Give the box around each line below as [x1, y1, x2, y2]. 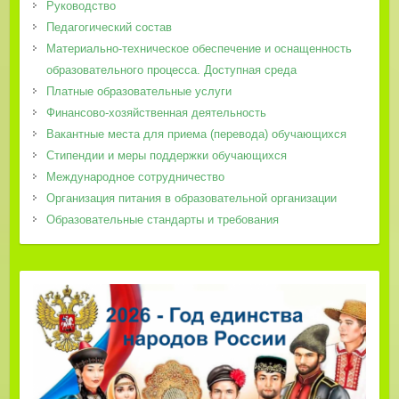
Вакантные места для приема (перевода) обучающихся [45, 127, 346, 142]
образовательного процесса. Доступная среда [45, 63, 297, 77]
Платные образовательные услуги [45, 85, 232, 99]
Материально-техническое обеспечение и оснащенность [45, 42, 352, 56]
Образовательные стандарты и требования [45, 213, 279, 227]
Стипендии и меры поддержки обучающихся [45, 149, 287, 163]
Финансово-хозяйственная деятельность [45, 106, 266, 120]
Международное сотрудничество [45, 170, 224, 184]
